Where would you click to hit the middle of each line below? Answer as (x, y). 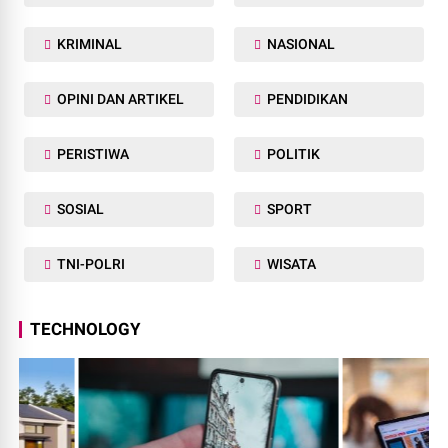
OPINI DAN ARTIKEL (119, 98)
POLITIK (292, 153)
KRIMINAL (88, 43)
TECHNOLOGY (86, 328)
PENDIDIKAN (306, 98)
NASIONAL (299, 43)
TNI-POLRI (90, 263)
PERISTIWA (92, 153)
